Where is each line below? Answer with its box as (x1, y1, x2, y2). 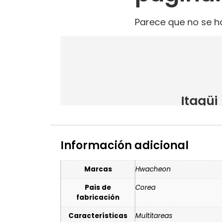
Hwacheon (135, 164, 171, 174)
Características (68, 211, 127, 221)
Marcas (84, 164, 112, 174)
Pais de (85, 182, 111, 192)
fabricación (76, 192, 119, 202)
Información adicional (60, 137, 189, 153)
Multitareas (135, 211, 172, 221)
